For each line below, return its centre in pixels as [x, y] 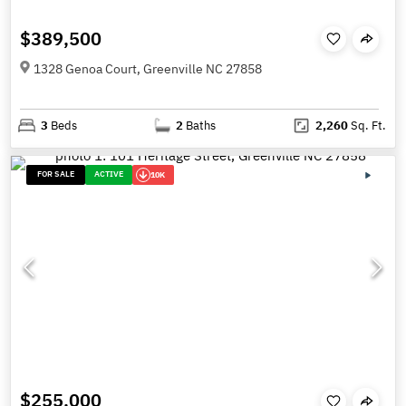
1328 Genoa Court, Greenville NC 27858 [148, 69]
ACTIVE [109, 173]
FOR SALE [56, 173]
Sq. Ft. [367, 125]
